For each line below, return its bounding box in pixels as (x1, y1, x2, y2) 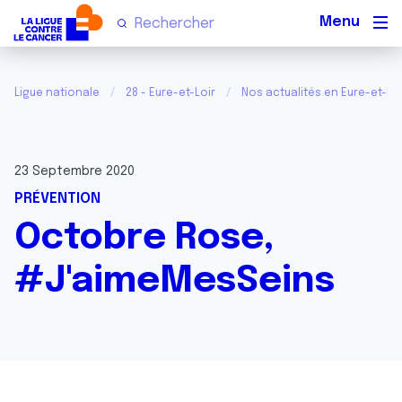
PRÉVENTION (14, 191, 100, 206)
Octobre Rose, (14, 220, 275, 257)
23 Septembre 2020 (14, 165, 135, 178)
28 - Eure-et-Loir (126, 88, 215, 99)
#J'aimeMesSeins (14, 263, 335, 300)
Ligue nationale (14, 88, 100, 99)
